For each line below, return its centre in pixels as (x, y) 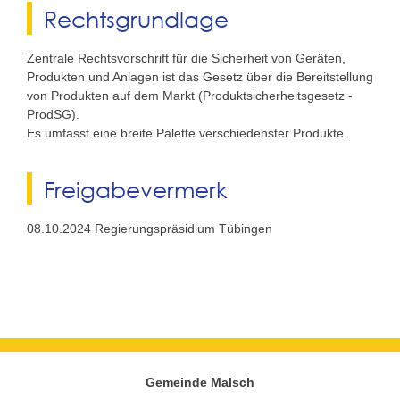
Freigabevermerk (135, 189)
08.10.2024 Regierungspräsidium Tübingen (150, 229)
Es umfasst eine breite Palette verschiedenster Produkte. (187, 133)
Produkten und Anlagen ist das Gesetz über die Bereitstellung (200, 76)
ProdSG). (53, 114)
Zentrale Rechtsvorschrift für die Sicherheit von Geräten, (186, 58)
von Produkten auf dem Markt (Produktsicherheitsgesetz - (190, 95)
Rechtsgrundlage (136, 18)
